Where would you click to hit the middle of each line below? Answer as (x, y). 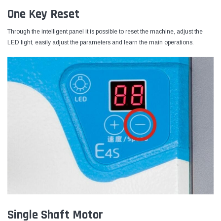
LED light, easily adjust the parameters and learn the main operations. (101, 43)
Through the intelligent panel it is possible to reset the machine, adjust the (105, 32)
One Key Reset (43, 15)
